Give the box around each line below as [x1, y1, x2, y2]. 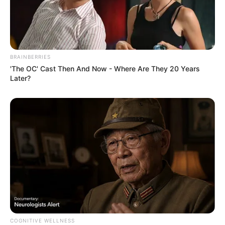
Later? [10, 73, 31, 82]
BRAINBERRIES [10, 53, 51, 60]
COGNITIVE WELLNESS [10, 217, 75, 223]
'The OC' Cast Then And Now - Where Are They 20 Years [10, 64, 200, 73]
